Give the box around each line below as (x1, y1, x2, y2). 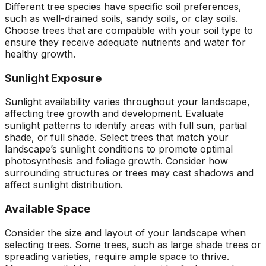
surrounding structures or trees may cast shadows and (5, 167, 254, 179)
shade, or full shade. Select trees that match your (5, 131, 229, 144)
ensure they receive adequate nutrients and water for (5, 36, 246, 48)
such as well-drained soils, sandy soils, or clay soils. (5, 12, 238, 24)
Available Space (5, 202, 90, 216)
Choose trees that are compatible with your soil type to (5, 24, 253, 36)
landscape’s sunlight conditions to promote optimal (5, 143, 233, 156)
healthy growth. (5, 48, 75, 60)
